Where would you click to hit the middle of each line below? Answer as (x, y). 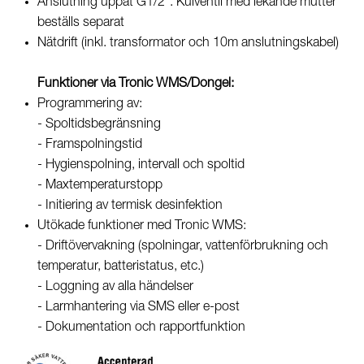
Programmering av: (90, 104)
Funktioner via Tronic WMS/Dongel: (137, 83)
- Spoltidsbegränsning (99, 124)
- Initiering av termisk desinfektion (130, 205)
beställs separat (81, 22)
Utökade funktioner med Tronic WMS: (142, 225)
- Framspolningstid (90, 144)
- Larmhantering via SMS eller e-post (139, 307)
